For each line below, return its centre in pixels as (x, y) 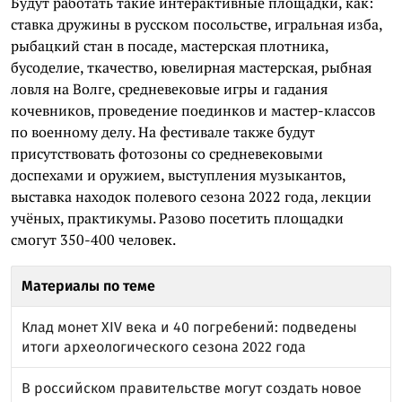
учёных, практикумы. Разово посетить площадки (177, 218)
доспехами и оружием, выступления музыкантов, (178, 175)
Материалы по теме (88, 286)
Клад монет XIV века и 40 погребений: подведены (189, 327)
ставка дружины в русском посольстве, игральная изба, (197, 24)
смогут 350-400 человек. (93, 240)
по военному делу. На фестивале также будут (163, 132)
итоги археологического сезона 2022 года (164, 347)
